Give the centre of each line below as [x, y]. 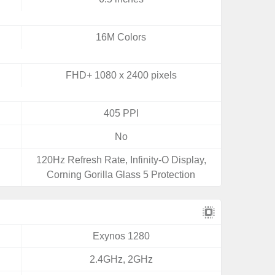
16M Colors [121, 37]
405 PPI [121, 113]
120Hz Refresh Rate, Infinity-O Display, [121, 160]
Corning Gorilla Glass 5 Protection [121, 175]
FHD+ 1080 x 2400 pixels [121, 75]
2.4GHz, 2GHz [121, 259]
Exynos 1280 [121, 236]
